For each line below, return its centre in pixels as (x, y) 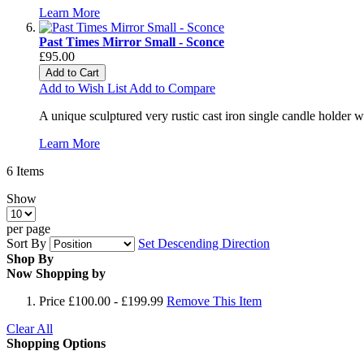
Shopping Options (56, 343)
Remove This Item (214, 301)
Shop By (30, 258)
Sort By (26, 243)
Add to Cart (72, 72)
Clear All (30, 328)
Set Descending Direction (204, 243)
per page (28, 228)
